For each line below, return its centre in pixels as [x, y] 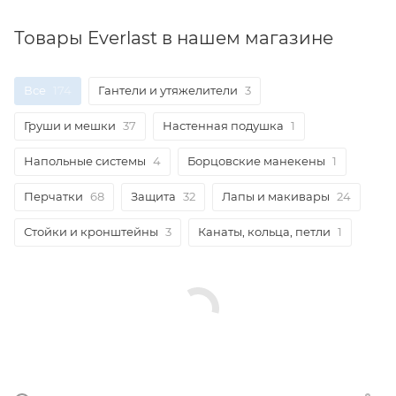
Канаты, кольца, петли [264, 232]
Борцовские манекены [256, 161]
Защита [153, 197]
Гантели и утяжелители [168, 91]
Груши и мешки [70, 126]
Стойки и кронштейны [91, 232]
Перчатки [53, 197]
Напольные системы [85, 161]
